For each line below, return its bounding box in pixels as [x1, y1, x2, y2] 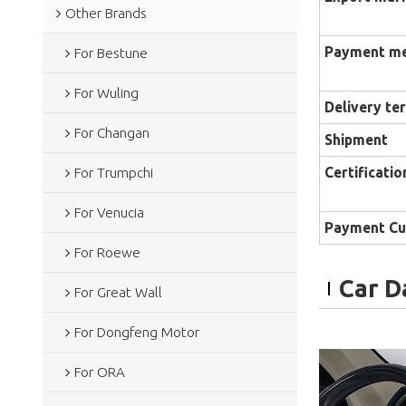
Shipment [324, 131, 388, 149]
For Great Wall [73, 284, 162, 300]
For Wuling [73, 84, 139, 101]
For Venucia [73, 204, 144, 220]
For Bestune [73, 44, 148, 61]
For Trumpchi [73, 164, 153, 180]
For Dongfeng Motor [73, 324, 199, 340]
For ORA [73, 363, 125, 380]
